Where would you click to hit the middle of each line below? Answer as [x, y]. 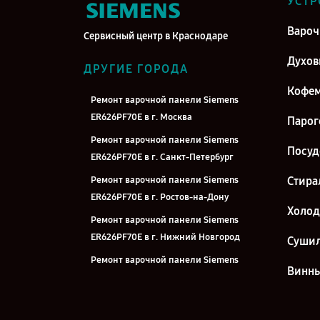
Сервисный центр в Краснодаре [156, 36]
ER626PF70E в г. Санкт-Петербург [162, 157]
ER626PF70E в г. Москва [141, 117]
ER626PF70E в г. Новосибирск [154, 277]
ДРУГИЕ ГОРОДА [136, 69]
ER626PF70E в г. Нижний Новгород [165, 237]
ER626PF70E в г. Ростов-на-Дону [160, 197]
